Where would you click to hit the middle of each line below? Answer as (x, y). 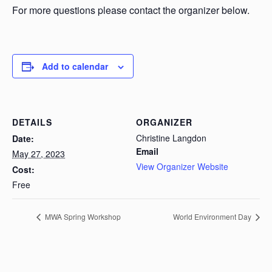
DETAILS (32, 122)
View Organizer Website (182, 166)
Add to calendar (75, 66)
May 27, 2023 (39, 154)
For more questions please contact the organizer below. (131, 10)
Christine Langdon (171, 138)
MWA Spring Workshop (82, 217)
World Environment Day (213, 217)
